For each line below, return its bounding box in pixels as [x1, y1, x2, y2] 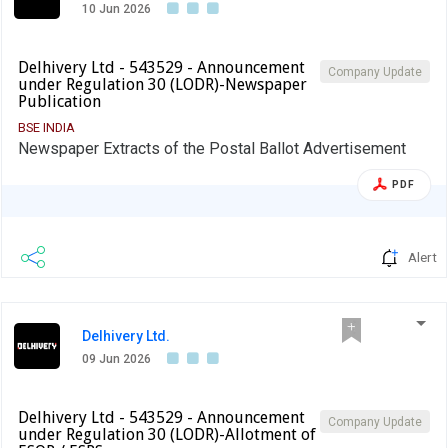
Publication [18, 91, 101, 111]
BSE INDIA [18, 119, 75, 135]
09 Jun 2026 [82, 351, 151, 366]
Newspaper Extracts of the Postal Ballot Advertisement [18, 138, 406, 158]
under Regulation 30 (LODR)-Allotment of [18, 424, 316, 444]
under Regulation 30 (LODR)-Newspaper [18, 74, 307, 94]
